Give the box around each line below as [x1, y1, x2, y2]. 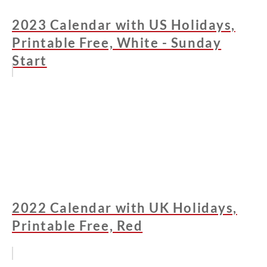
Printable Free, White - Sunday [12, 35, 222, 51]
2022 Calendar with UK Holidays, [12, 200, 237, 216]
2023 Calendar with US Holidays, [12, 17, 235, 33]
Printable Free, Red [12, 218, 143, 234]
